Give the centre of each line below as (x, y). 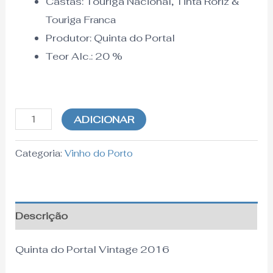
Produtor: (68, 37)
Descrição (42, 216)
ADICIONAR (104, 119)
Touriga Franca (80, 19)
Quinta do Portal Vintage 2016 (93, 249)
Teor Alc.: (69, 56)
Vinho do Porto (99, 154)
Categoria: (40, 154)
